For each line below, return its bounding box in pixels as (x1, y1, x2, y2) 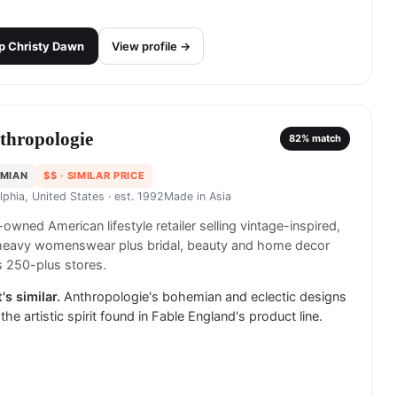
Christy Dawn (8, 38, 84, 53)
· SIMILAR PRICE (57, 168, 145, 182)
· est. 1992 (105, 189, 164, 203)
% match (301, 132, 341, 145)
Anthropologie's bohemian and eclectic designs (64, 288, 346, 305)
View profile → (112, 38, 191, 53)
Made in (164, 189, 209, 203)
